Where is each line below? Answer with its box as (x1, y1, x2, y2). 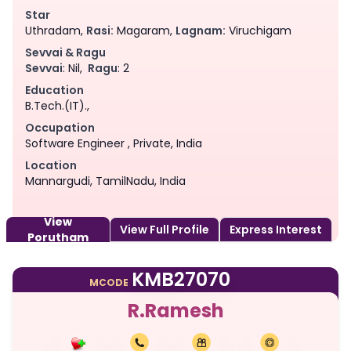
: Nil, (63, 60, 85, 76)
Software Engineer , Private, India (25, 135, 202, 151)
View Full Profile (120, 221, 209, 237)
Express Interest (230, 221, 322, 237)
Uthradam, (25, 22, 86, 38)
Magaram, (114, 22, 175, 38)
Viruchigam (226, 22, 291, 38)
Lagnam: (175, 22, 226, 38)
